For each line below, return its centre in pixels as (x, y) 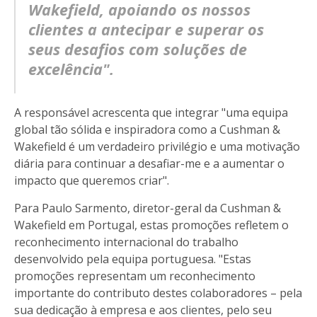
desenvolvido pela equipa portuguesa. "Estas (133, 259)
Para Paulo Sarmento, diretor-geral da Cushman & (148, 208)
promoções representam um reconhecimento (135, 276)
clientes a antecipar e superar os (146, 29)
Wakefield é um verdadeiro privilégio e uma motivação (157, 146)
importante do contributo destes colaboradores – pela (158, 293)
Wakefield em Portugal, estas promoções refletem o (151, 225)
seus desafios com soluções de (138, 49)
